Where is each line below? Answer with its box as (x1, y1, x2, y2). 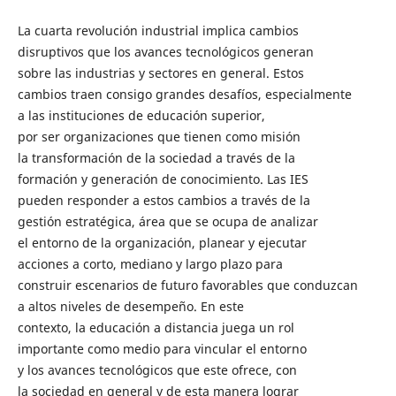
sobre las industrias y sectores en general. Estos (17, 64, 304, 81)
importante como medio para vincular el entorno (17, 339, 307, 357)
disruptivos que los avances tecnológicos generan (17, 42, 314, 60)
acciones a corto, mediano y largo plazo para (17, 255, 283, 272)
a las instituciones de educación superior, (17, 106, 265, 124)
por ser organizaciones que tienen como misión (17, 127, 301, 145)
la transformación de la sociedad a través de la (17, 148, 295, 166)
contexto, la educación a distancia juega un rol (17, 318, 294, 336)
